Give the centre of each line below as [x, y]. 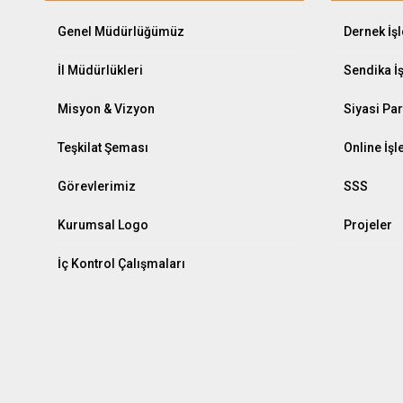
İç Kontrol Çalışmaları [121, 263]
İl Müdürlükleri [100, 70]
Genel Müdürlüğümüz [121, 31]
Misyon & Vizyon [106, 108]
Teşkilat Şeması [103, 147]
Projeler [368, 224]
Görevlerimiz [96, 186]
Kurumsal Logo [103, 224]
